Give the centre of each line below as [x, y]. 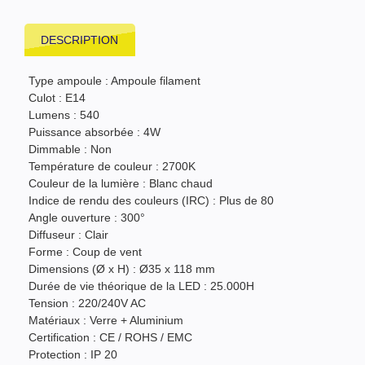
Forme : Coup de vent [85, 251]
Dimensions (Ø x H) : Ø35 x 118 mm [122, 268]
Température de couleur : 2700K [112, 166]
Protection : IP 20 [73, 354]
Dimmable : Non [70, 149]
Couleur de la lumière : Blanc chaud [121, 183]
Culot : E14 [57, 97]
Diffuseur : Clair [68, 234]
